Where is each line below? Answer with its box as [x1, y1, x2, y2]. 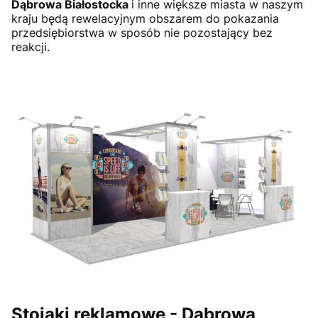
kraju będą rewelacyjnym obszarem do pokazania [11, 11, 279, 26]
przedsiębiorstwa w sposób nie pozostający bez [11, 26, 273, 40]
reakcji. [11, 40, 50, 54]
